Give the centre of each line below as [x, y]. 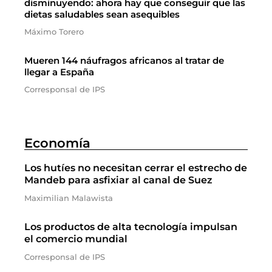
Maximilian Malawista [69, 198]
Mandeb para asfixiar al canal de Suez [118, 180]
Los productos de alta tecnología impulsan [131, 227]
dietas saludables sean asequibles [102, 14]
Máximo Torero [54, 32]
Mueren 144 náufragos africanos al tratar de [124, 60]
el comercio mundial [76, 239]
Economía [57, 143]
